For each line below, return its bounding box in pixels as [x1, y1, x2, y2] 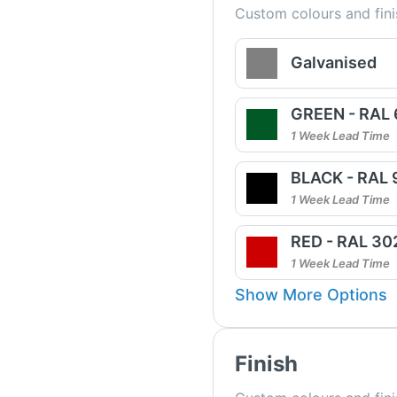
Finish [234, 350, 298, 377]
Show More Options [234, 284, 387, 304]
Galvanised [290, 53, 377, 73]
